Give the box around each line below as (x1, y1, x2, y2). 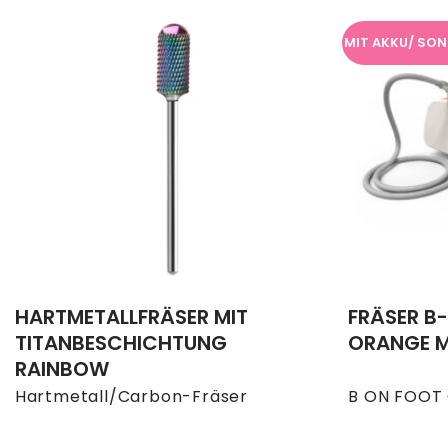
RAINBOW (14, 355, 109, 384)
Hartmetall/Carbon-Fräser (14, 385, 248, 409)
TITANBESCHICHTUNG (14, 329, 227, 358)
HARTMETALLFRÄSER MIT (14, 303, 248, 332)
